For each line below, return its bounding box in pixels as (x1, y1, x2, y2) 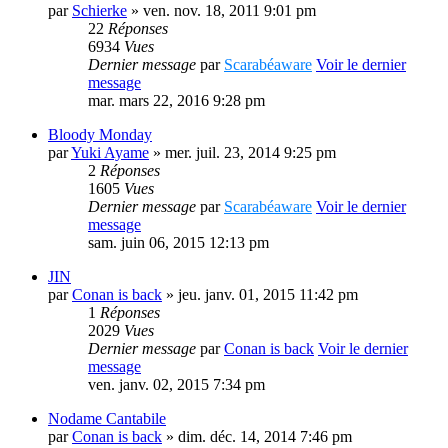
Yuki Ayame (71, 144, 149, 161)
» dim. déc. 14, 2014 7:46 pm (162, 428, 352, 445)
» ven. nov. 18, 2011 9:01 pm (127, 2, 316, 19)
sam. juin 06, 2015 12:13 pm (88, 234, 269, 251)
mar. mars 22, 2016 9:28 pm (88, 92, 265, 109)
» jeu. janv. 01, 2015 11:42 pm (162, 286, 358, 303)
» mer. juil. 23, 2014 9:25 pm (149, 144, 336, 161)
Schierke (72, 2, 127, 19)
